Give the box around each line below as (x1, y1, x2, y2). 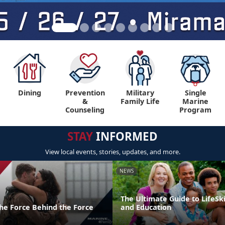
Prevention (65, 88, 105, 97)
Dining (18, 88, 41, 97)
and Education (121, 202, 171, 212)
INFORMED (93, 129, 158, 144)
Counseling (65, 105, 104, 115)
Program (179, 105, 211, 115)
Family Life (121, 96, 160, 106)
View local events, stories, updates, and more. (45, 147, 180, 156)
